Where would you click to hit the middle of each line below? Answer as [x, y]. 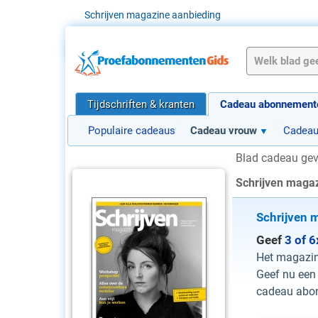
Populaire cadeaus [132, 131]
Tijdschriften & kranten [141, 104]
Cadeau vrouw [224, 131]
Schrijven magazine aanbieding [153, 15]
